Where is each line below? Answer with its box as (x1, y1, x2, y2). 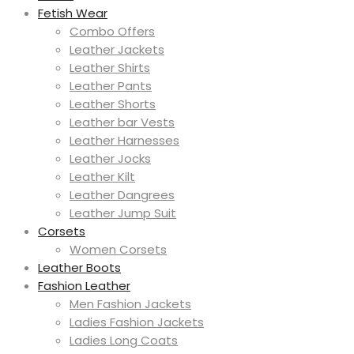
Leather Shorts (70, 95, 156, 112)
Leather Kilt (70, 168, 135, 185)
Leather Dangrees (70, 186, 175, 203)
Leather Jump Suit (70, 204, 176, 221)
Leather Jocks (70, 149, 151, 167)
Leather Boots (38, 258, 121, 276)
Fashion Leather (38, 277, 130, 294)
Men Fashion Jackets (70, 295, 191, 312)
